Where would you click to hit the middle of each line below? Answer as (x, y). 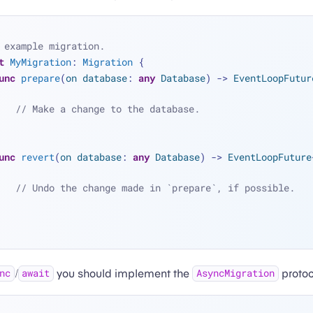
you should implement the (123, 273)
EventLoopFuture (269, 156)
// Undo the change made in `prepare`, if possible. (155, 187)
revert (37, 156)
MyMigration (40, 61)
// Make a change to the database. (107, 108)
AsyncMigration (236, 274)
